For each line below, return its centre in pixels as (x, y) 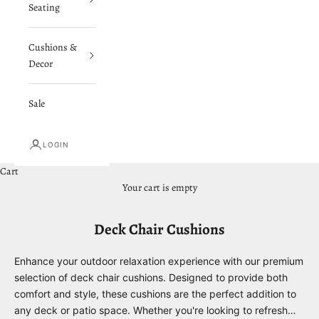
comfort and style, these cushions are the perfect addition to (155, 293)
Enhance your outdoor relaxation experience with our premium (159, 261)
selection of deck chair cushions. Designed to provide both (151, 277)
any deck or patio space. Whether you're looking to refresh (151, 310)
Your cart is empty (159, 187)
